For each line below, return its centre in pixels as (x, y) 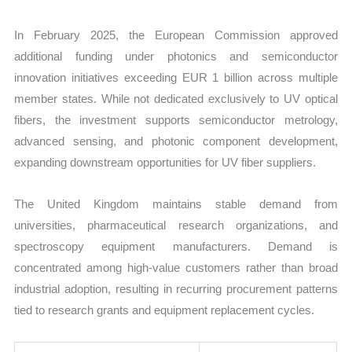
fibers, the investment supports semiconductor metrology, (176, 120)
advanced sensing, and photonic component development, (176, 141)
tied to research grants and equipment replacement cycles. (165, 310)
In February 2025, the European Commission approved (176, 35)
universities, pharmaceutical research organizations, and (176, 225)
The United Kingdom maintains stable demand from (176, 204)
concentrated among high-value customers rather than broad (176, 268)
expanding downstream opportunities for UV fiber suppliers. (165, 163)
